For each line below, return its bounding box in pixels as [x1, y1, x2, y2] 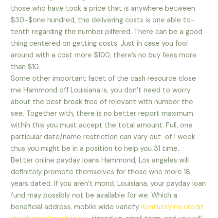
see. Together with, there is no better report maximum [11, 109, 194, 119]
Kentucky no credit [141, 202, 204, 212]
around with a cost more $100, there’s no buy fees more [11, 51, 197, 60]
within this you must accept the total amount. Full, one [11, 121, 193, 130]
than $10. [11, 62, 40, 72]
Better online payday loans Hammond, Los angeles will [11, 156, 189, 165]
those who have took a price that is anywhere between [11, 4, 196, 14]
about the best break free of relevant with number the [11, 97, 194, 107]
